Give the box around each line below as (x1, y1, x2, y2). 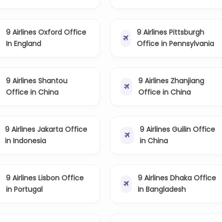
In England (5, 39, 41, 49)
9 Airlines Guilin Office (140, 124, 216, 135)
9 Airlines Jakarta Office (5, 124, 88, 135)
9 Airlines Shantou (5, 76, 67, 86)
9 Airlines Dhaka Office (138, 173, 217, 183)
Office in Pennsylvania (136, 39, 214, 49)
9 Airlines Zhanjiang (138, 76, 205, 86)
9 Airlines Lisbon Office (5, 173, 84, 183)
